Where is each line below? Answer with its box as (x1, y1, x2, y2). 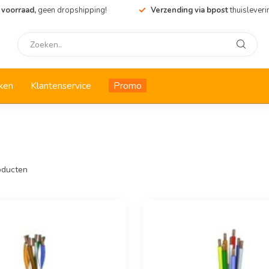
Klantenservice (31, 79, 91, 92)
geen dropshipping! (37, 5, 107, 16)
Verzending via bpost (150, 5, 230, 16)
